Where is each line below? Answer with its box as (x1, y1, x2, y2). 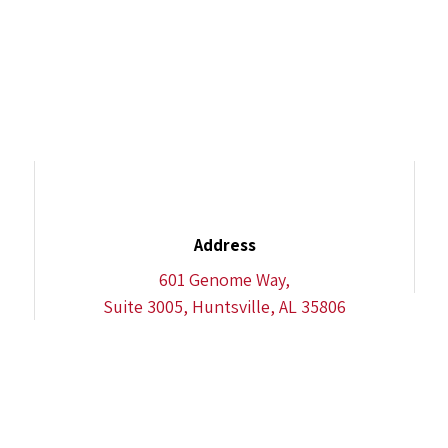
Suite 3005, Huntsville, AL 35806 (103, 294, 346, 318)
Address (193, 233, 256, 256)
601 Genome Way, (159, 267, 290, 291)
